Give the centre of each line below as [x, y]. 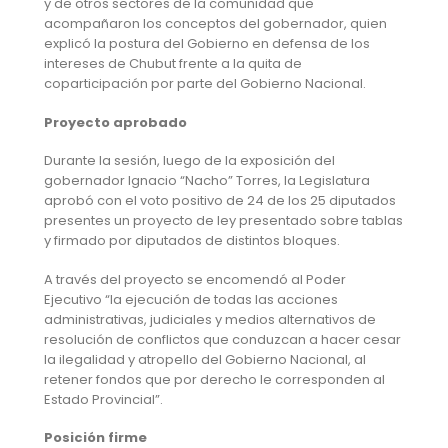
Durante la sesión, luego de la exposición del [189, 161]
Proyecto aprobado [115, 122]
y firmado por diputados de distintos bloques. [191, 241]
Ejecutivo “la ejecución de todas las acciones [190, 299]
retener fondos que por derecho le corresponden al [214, 379]
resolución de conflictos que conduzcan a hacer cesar [222, 339]
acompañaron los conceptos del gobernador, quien [215, 24]
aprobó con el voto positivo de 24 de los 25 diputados [219, 201]
